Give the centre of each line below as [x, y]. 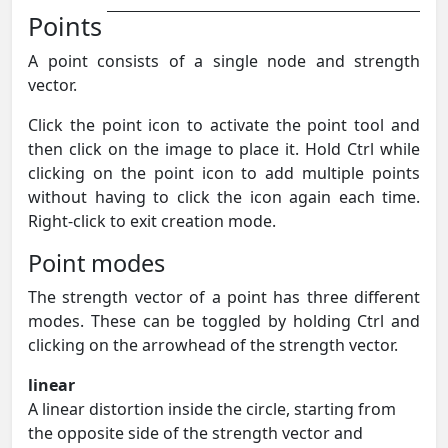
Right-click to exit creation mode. [152, 220]
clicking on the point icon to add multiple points [224, 172]
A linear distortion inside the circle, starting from [212, 408]
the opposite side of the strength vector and [195, 432]
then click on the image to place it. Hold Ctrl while [224, 148]
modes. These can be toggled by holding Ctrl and [224, 320]
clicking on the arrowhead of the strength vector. [213, 344]
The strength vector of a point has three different [224, 296]
